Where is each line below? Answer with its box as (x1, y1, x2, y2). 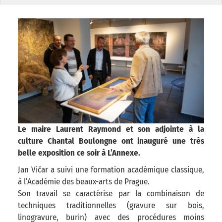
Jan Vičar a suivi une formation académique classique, (18, 165, 204, 175)
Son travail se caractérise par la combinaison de (18, 188, 204, 199)
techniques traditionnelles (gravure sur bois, (18, 200, 204, 211)
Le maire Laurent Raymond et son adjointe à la (18, 124, 204, 135)
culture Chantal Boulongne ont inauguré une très (18, 136, 204, 147)
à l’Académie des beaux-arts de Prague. (18, 176, 150, 187)
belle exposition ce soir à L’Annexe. (18, 148, 140, 159)
